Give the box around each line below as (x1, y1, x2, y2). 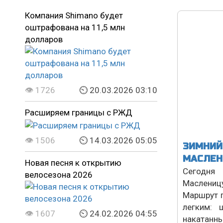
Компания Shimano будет (25, 10, 123, 20)
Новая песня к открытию (25, 157, 121, 168)
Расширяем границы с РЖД (25, 108, 132, 117)
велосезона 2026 (25, 169, 93, 180)
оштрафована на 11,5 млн (25, 22, 125, 32)
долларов (25, 34, 63, 44)
